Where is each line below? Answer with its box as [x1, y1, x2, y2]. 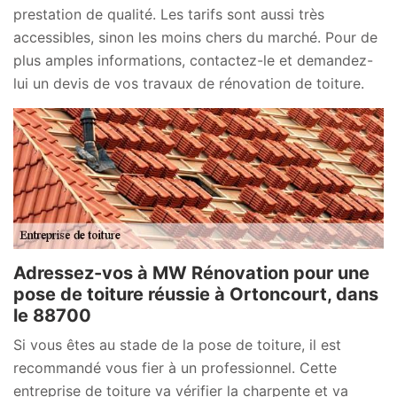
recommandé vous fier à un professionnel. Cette [13, 359, 337, 378]
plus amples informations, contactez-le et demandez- [13, 51, 373, 70]
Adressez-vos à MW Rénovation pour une [13, 262, 370, 284]
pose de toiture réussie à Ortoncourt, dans [13, 284, 378, 306]
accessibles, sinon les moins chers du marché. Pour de [13, 28, 378, 47]
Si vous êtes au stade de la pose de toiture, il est [13, 336, 341, 354]
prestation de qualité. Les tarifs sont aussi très [13, 5, 324, 24]
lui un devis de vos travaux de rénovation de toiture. [13, 74, 364, 93]
